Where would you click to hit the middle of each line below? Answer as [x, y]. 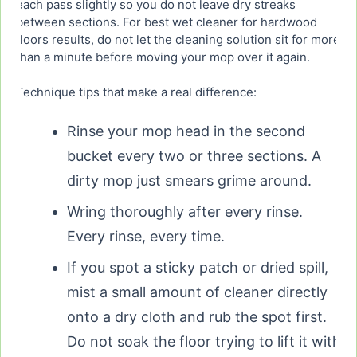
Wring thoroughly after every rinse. [185, 212]
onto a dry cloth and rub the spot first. [197, 317]
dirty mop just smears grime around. [189, 181]
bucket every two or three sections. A [194, 156]
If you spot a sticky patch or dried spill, [198, 268]
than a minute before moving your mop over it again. [163, 57]
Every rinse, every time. [146, 237]
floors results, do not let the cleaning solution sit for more [178, 40]
